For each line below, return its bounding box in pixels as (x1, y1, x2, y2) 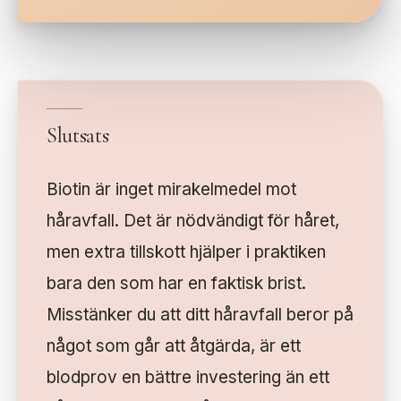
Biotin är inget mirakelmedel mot (47, 179, 296, 200)
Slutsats (47, 123, 109, 149)
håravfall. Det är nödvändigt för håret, (47, 210, 339, 232)
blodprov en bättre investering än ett (47, 367, 329, 388)
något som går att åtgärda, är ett (47, 336, 301, 357)
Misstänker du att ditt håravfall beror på (47, 304, 354, 326)
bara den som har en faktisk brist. (47, 273, 306, 294)
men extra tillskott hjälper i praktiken (47, 242, 326, 263)
